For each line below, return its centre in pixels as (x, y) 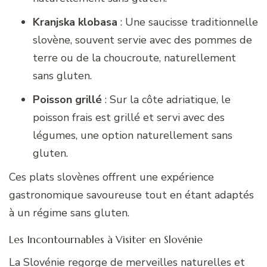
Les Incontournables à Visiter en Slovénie (106, 240)
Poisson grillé (67, 100)
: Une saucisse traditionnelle (188, 22)
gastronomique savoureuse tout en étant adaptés (131, 195)
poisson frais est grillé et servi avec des (129, 118)
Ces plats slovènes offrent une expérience (111, 177)
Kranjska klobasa (75, 22)
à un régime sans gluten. (69, 213)
